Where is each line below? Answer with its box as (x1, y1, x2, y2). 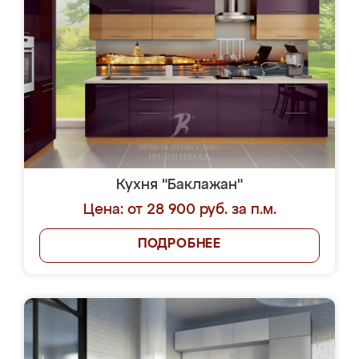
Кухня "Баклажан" (116, 178, 243, 192)
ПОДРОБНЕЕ (137, 238, 222, 251)
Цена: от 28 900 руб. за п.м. (83, 203, 276, 217)
